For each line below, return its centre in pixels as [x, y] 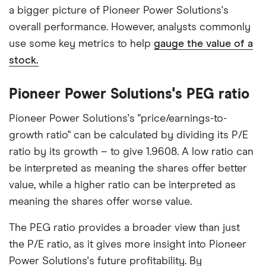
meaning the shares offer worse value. [100, 202]
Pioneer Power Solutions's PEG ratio [129, 94]
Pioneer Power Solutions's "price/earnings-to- [118, 118]
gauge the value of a [203, 44]
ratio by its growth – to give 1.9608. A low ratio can [131, 152]
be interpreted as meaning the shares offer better [128, 168]
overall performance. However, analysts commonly [130, 27]
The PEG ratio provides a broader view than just [124, 228]
